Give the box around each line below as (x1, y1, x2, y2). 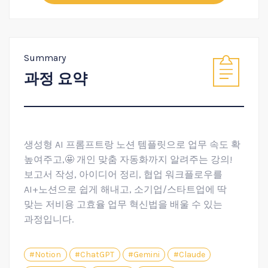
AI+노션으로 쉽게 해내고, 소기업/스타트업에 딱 (24, 184, 227, 196)
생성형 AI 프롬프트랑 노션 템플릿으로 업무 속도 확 (24, 139, 240, 151)
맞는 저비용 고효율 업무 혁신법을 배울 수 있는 (24, 199, 223, 211)
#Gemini (127, 249, 160, 260)
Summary (24, 52, 66, 64)
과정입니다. (24, 214, 74, 226)
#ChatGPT (75, 249, 115, 260)
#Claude (173, 249, 205, 260)
